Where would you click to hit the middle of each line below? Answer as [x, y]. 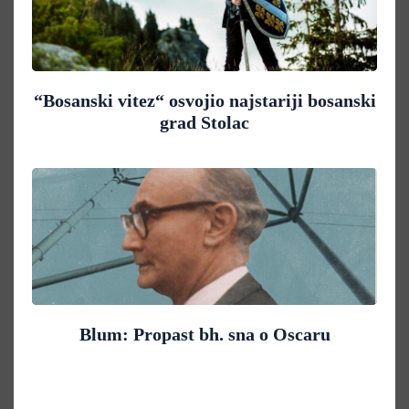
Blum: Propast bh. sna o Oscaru [204, 334]
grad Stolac [204, 122]
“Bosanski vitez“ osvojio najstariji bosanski [204, 100]
